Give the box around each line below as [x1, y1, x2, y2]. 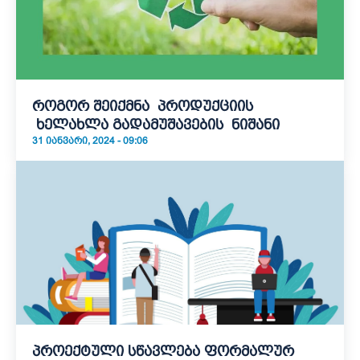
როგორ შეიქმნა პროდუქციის [32, 98, 253, 114]
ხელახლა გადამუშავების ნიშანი [32, 117, 280, 133]
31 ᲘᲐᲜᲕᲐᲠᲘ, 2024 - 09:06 [32, 135, 148, 146]
